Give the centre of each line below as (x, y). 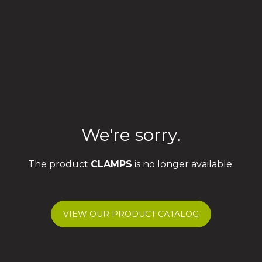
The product (59, 164)
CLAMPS (111, 164)
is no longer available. (183, 164)
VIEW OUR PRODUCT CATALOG (131, 214)
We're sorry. (131, 135)
